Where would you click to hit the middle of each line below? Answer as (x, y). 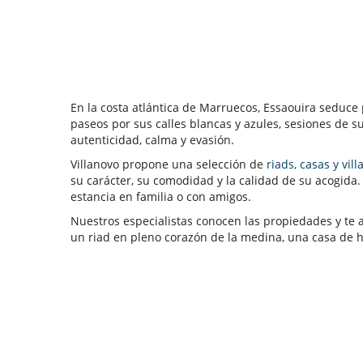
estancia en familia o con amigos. (161, 197)
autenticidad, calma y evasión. (152, 140)
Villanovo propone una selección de (169, 164)
